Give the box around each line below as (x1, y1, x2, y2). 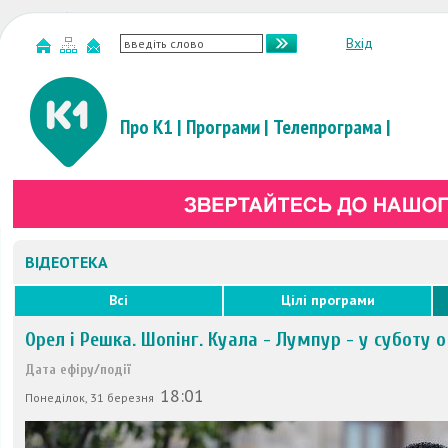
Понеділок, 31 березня (25, 390, 157, 405)
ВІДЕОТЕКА (25, 252, 108, 272)
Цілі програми (280, 291, 375, 309)
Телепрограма (273, 114, 382, 140)
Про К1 (120, 114, 173, 140)
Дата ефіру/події (25, 361, 131, 378)
